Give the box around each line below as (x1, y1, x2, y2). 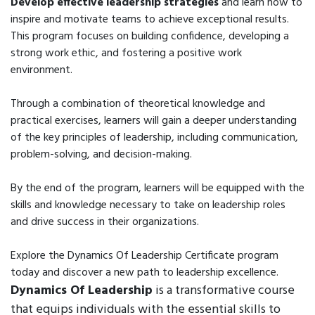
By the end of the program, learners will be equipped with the (11, 179, 304, 198)
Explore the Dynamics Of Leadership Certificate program (11, 247, 278, 265)
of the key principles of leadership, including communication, (11, 129, 298, 147)
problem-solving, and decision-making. (11, 146, 192, 164)
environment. (11, 61, 72, 79)
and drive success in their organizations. (11, 213, 199, 231)
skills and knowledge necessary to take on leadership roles (11, 196, 285, 214)
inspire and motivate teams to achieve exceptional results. (11, 11, 289, 29)
